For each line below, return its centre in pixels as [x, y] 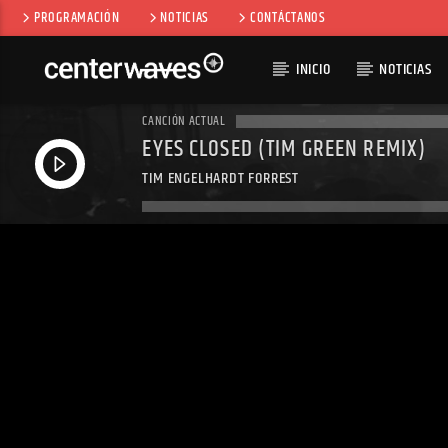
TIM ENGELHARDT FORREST [220, 178]
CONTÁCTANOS [288, 18]
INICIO [313, 69]
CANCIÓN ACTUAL [184, 121]
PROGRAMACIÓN [76, 18]
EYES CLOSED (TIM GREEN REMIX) [284, 150]
